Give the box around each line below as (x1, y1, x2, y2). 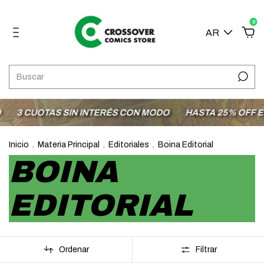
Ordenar (58, 245, 89, 254)
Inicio (9, 140, 29, 149)
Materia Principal (38, 140, 100, 149)
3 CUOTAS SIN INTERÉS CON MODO (4, 108, 159, 117)
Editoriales (108, 140, 149, 149)
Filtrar (195, 245, 217, 254)
